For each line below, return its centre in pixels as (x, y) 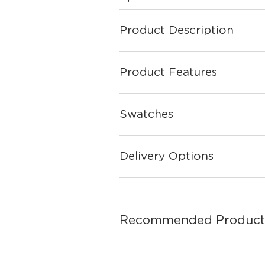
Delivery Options (167, 156)
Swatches (146, 114)
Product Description (177, 30)
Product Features (168, 72)
